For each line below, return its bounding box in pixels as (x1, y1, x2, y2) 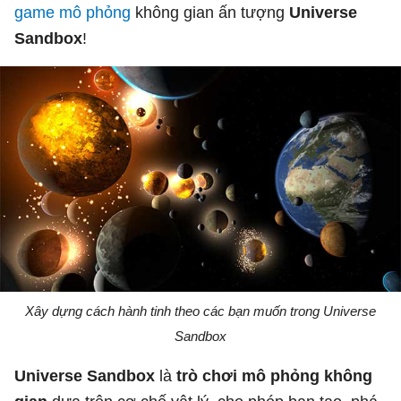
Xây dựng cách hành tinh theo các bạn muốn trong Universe (25, 303, 376, 319)
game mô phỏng (14, 3, 131, 21)
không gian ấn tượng (131, 3, 289, 21)
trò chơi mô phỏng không (176, 366, 372, 385)
